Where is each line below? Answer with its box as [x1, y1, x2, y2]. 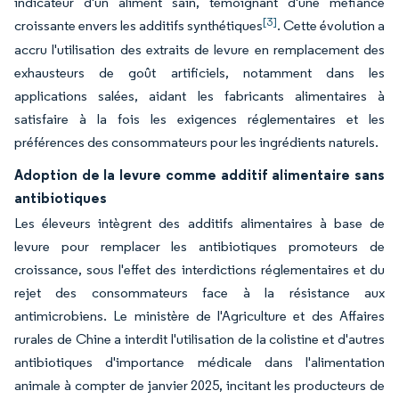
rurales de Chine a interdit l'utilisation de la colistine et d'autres [14, 330, 385, 347]
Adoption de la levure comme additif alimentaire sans [14, 166, 385, 183]
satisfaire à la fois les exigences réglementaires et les [14, 110, 385, 127]
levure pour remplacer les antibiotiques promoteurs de [14, 238, 385, 255]
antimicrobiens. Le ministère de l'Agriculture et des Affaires [14, 307, 385, 324]
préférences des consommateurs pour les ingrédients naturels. [14, 134, 379, 151]
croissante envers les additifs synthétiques [14, 17, 263, 34]
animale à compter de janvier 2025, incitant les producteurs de [14, 377, 385, 394]
